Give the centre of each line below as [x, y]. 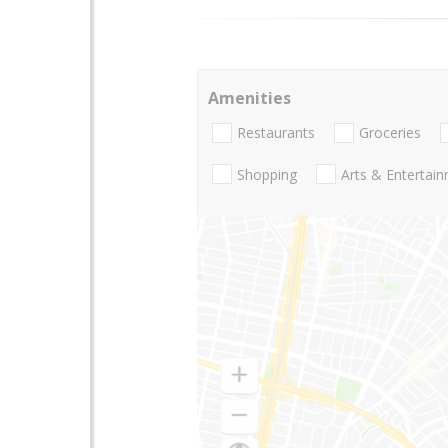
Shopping [267, 174]
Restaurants [276, 133]
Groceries [390, 133]
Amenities [249, 98]
